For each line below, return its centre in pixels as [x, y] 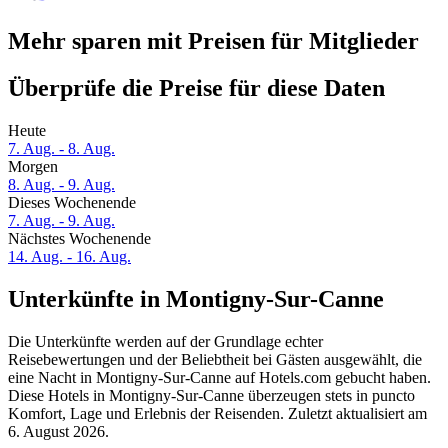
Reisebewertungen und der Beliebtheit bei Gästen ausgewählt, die [215, 359]
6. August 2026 [56, 431]
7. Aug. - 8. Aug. [61, 149]
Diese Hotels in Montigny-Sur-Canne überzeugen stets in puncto [211, 395]
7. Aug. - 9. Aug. [61, 221]
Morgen [33, 167]
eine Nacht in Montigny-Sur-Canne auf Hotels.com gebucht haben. [219, 377]
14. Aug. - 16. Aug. [69, 257]
